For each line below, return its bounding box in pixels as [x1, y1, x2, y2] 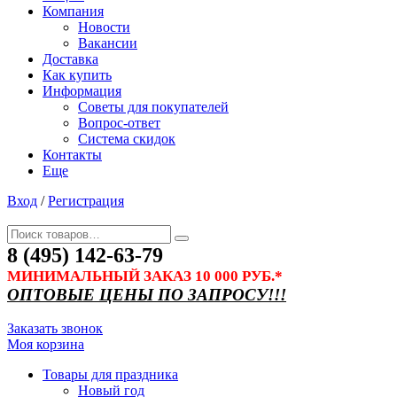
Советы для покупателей [78, 99, 229, 114]
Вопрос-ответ [78, 115, 160, 130]
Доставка [43, 51, 98, 66]
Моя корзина [7, 337, 84, 352]
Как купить [43, 67, 112, 82]
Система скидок [78, 131, 175, 146]
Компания [43, 4, 104, 19]
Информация [43, 83, 121, 98]
